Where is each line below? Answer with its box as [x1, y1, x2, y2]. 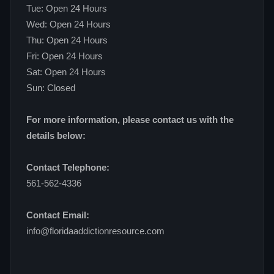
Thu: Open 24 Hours [26, 35, 108, 46]
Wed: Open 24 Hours [26, 20, 111, 30]
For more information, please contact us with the [26, 115, 234, 125]
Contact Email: [26, 210, 89, 221]
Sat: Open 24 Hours [26, 67, 106, 78]
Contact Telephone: [26, 163, 109, 173]
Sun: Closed [26, 83, 75, 94]
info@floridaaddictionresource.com [26, 226, 165, 237]
